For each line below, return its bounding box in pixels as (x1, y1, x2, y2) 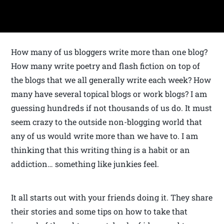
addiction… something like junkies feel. (11, 158, 159, 169)
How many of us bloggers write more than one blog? (11, 46, 208, 57)
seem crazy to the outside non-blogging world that (11, 116, 202, 127)
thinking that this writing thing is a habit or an (11, 144, 190, 155)
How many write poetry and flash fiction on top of (11, 60, 200, 71)
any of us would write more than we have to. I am (11, 130, 198, 141)
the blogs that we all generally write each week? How (11, 74, 211, 85)
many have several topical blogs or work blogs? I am (11, 88, 207, 99)
